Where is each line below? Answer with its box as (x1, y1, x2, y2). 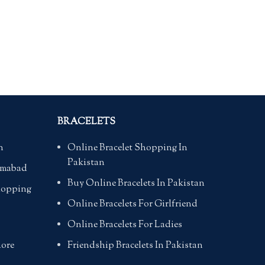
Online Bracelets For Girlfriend (67, 197, 198, 211)
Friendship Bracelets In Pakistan (67, 238, 203, 253)
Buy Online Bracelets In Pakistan (67, 176, 205, 190)
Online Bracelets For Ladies (67, 218, 182, 232)
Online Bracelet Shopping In (67, 141, 188, 155)
